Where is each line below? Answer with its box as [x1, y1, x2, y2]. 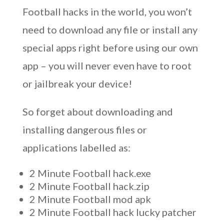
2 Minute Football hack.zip [29, 180, 149, 192]
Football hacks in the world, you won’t [22, 5, 192, 17]
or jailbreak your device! [22, 77, 132, 89]
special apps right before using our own [22, 41, 198, 53]
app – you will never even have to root [22, 59, 191, 71]
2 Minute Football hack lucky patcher [29, 206, 196, 218]
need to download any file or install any [22, 23, 197, 35]
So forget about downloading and [22, 105, 173, 117]
